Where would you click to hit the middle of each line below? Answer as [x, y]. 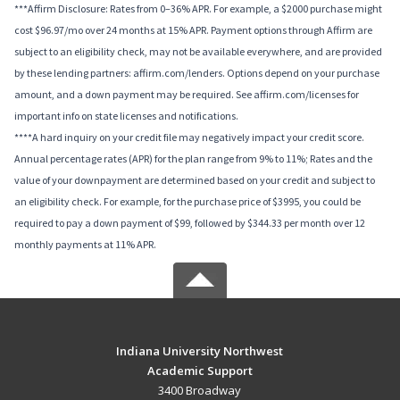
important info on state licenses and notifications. [126, 116]
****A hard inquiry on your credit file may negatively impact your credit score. [189, 137]
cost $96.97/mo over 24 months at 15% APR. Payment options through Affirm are [193, 30]
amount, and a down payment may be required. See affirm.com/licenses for [187, 95]
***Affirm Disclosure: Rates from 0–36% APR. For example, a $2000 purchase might [198, 9]
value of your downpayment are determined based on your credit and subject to [195, 180]
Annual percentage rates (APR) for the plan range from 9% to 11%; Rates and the [193, 159]
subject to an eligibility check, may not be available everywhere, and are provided [198, 52]
